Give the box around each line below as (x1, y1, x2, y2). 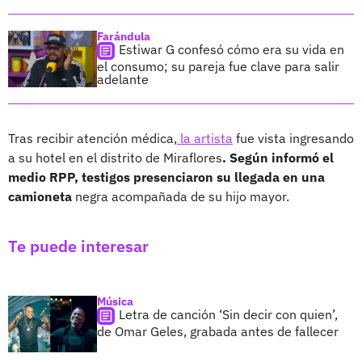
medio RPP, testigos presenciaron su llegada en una (8, 168, 325, 185)
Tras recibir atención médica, (8, 129, 177, 146)
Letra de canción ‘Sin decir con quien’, (119, 305, 338, 322)
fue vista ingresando (233, 129, 354, 146)
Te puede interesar (8, 234, 149, 257)
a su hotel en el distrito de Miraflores (8, 149, 222, 166)
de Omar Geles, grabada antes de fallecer (97, 322, 339, 339)
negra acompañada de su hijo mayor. (72, 187, 289, 204)
